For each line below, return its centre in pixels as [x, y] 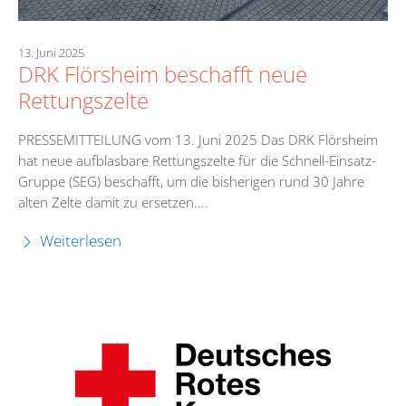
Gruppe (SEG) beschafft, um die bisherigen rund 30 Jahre [191, 181]
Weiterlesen [79, 241]
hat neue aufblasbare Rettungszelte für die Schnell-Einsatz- [197, 160]
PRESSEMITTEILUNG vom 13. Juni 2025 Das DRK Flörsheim [198, 140]
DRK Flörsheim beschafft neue [163, 74]
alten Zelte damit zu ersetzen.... [113, 202]
